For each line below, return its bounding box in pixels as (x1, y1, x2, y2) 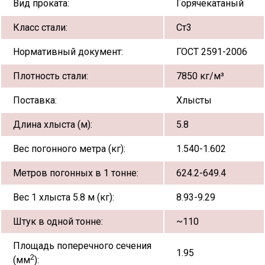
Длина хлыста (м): (13, 118, 92, 130)
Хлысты (176, 94, 212, 106)
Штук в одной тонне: (13, 215, 103, 227)
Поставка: (13, 94, 57, 106)
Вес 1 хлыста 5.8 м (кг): (13, 191, 114, 203)
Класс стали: (13, 21, 67, 33)
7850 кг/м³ (176, 70, 224, 82)
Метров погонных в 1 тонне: (13, 167, 138, 179)
